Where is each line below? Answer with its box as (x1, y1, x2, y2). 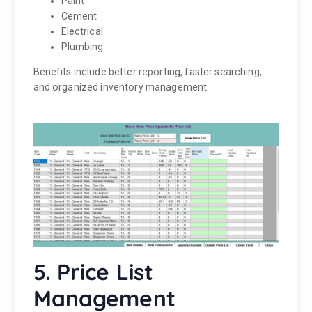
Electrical (61, 25, 103, 37)
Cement (61, 10, 97, 22)
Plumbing (61, 40, 104, 52)
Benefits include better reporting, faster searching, (33, 65, 262, 77)
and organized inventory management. (33, 81, 210, 93)
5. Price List (33, 257, 154, 286)
